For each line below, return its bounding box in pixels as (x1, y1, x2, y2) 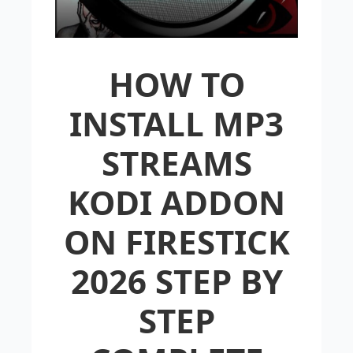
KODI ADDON (68, 179, 285, 225)
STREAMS (101, 139, 252, 185)
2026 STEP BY (70, 258, 283, 303)
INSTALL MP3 (69, 100, 284, 146)
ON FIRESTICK (63, 218, 290, 264)
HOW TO (108, 61, 245, 106)
